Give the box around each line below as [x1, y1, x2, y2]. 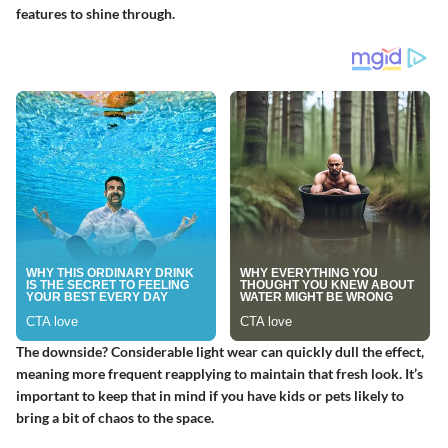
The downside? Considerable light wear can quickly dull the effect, [16, 343, 424, 360]
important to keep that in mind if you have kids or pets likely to [16, 387, 404, 404]
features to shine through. [16, 5, 175, 22]
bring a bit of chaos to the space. [16, 409, 214, 426]
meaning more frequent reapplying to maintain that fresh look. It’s [16, 365, 423, 382]
